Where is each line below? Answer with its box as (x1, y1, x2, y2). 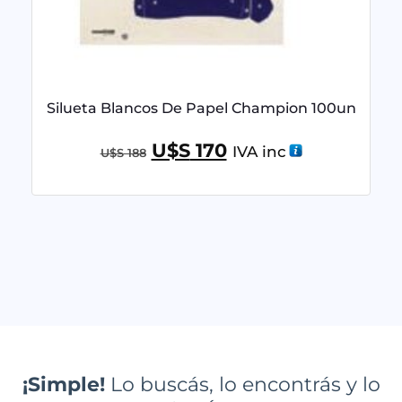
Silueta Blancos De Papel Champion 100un (46, 99, 356, 117)
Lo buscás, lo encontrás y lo (104, 372, 380, 398)
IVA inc (232, 142, 286, 161)
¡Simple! (22, 372, 105, 398)
